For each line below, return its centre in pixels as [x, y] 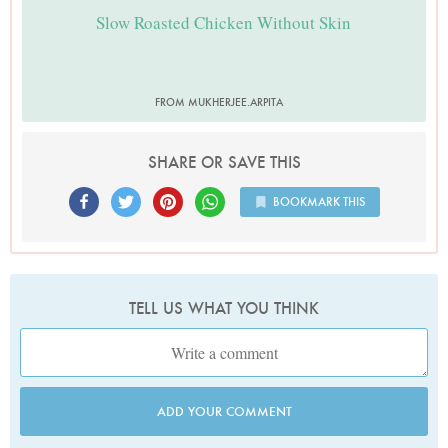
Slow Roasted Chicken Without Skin [224, 22]
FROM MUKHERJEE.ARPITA [219, 101]
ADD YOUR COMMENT [224, 411]
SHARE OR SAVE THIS [224, 162]
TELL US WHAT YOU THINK [224, 308]
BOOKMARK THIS [318, 201]
